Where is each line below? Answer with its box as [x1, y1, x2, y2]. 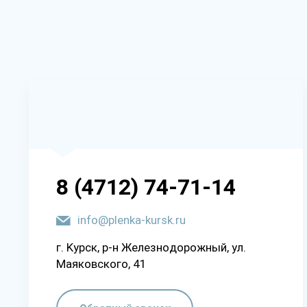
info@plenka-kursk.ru [77, 212, 186, 227]
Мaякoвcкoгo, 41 [56, 256, 147, 271]
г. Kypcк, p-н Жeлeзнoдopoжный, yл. [56, 240, 246, 254]
